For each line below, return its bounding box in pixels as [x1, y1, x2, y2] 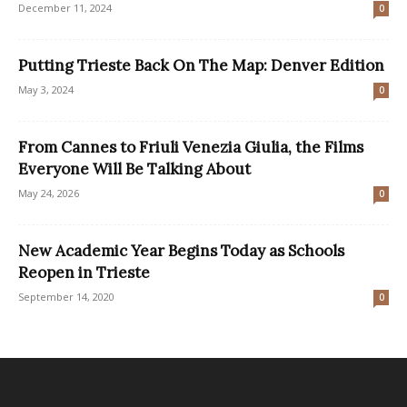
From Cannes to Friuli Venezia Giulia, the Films [18, 136, 363, 157]
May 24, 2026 [18, 185, 79, 200]
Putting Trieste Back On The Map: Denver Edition [18, 55, 384, 75]
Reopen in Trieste [18, 262, 150, 283]
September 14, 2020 [18, 289, 114, 303]
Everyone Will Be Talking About [18, 158, 251, 179]
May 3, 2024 [18, 82, 74, 96]
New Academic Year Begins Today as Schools [18, 240, 344, 261]
